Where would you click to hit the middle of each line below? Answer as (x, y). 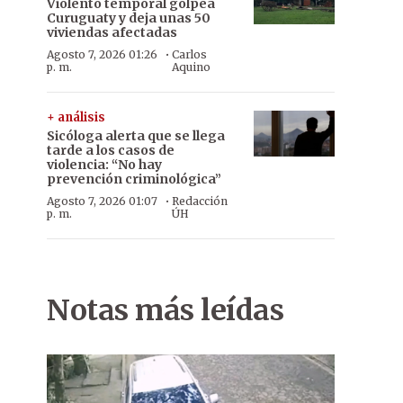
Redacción (200, 201)
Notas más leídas (165, 310)
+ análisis (76, 117)
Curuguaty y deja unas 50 (129, 18)
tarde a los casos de (111, 150)
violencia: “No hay (104, 165)
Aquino (191, 67)
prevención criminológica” (134, 179)
